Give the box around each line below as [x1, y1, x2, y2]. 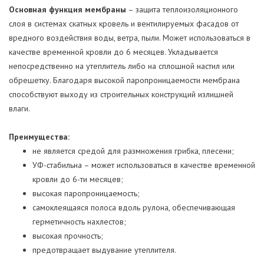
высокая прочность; [32, 230, 103, 241]
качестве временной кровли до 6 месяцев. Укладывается [9, 46, 218, 57]
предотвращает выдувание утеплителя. [32, 244, 176, 255]
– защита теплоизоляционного [126, 4, 238, 15]
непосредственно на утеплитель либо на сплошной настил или [9, 60, 235, 71]
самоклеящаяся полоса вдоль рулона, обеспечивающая [32, 202, 235, 213]
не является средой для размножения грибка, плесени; [32, 145, 234, 156]
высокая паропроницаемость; [32, 187, 140, 199]
